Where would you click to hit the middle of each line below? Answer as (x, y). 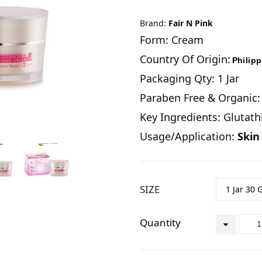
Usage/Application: (189, 136)
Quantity (160, 223)
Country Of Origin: (185, 59)
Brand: (154, 23)
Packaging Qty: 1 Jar (189, 78)
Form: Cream (172, 40)
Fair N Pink (191, 23)
